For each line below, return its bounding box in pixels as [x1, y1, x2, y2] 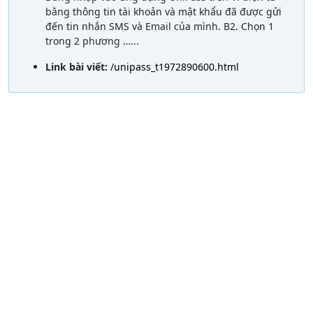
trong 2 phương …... [45, 34, 139, 48]
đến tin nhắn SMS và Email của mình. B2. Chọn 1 [45, 20, 274, 34]
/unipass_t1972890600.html [110, 60, 239, 74]
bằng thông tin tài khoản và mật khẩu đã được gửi [45, 5, 282, 19]
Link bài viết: [45, 60, 110, 74]
